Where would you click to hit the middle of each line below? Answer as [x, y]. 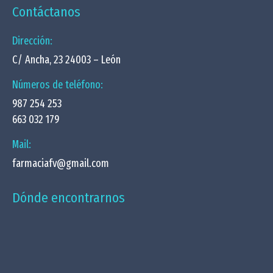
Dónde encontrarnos [69, 198]
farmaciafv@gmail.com [61, 163]
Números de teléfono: [58, 85]
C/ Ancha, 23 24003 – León [66, 60]
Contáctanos [46, 12]
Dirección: [32, 41]
